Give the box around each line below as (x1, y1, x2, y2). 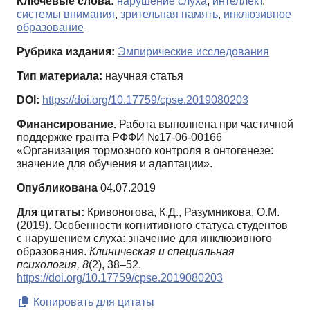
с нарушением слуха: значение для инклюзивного (17, 232, 272, 245)
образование (17, 21, 84, 34)
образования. (17, 246, 89, 258)
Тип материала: (17, 70, 102, 82)
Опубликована (17, 182, 98, 194)
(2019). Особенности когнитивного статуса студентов (17, 219, 288, 232)
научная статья (102, 70, 183, 82)
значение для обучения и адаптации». (17, 158, 212, 170)
